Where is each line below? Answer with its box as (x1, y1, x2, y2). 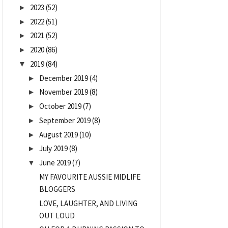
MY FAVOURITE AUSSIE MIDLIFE (39, 172, 140, 182)
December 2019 (39, 73, 88, 83)
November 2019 (39, 87, 88, 97)
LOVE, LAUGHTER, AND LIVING (39, 198, 137, 208)
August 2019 (39, 129, 78, 139)
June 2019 (39, 158, 71, 168)
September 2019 (39, 115, 91, 125)
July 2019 (39, 144, 68, 154)
